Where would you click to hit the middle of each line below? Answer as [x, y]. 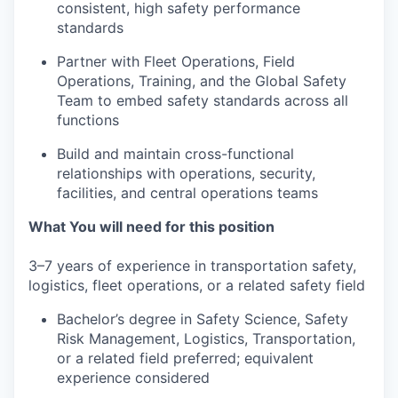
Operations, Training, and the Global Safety [202, 81]
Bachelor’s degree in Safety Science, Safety [203, 319]
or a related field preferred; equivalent [185, 358]
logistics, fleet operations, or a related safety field [197, 286]
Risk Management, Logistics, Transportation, [206, 339]
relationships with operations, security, [186, 174]
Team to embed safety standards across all [203, 101]
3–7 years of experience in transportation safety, [192, 266]
